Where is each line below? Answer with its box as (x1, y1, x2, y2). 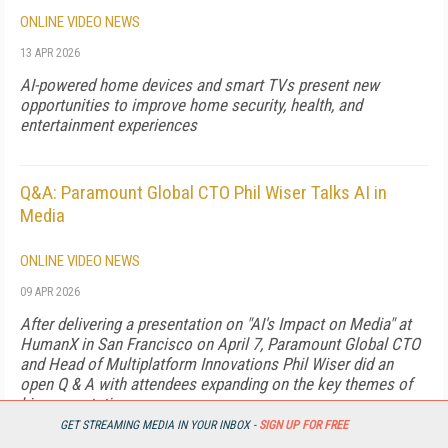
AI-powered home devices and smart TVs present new (20, 75, 379, 95)
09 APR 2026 (20, 285, 80, 299)
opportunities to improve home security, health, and (20, 95, 362, 115)
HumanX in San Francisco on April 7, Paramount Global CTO (20, 334, 420, 354)
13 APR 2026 (20, 46, 80, 60)
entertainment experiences (20, 115, 197, 135)
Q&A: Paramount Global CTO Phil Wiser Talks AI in (20, 181, 387, 204)
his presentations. (20, 394, 140, 414)
